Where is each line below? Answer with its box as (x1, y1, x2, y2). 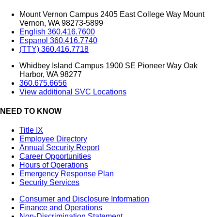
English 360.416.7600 (19, 28, 95, 36)
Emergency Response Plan (19, 169, 114, 178)
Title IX (19, 125, 43, 134)
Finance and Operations (19, 203, 102, 212)
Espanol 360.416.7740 (19, 36, 97, 45)
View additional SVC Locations (19, 88, 126, 96)
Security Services (19, 178, 79, 186)
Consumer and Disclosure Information (19, 194, 149, 203)
